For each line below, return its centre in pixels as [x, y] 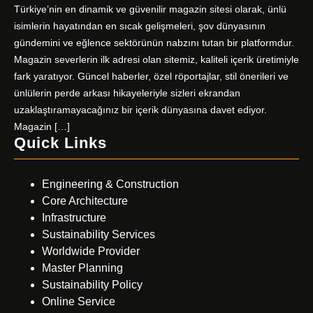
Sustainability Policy [92, 285]
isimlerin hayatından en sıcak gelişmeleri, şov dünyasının [140, 26]
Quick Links [60, 143]
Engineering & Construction [110, 184]
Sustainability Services [99, 235]
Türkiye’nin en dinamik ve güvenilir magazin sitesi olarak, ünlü [150, 9]
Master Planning [82, 268]
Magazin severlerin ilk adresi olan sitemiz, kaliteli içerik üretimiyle [156, 60]
